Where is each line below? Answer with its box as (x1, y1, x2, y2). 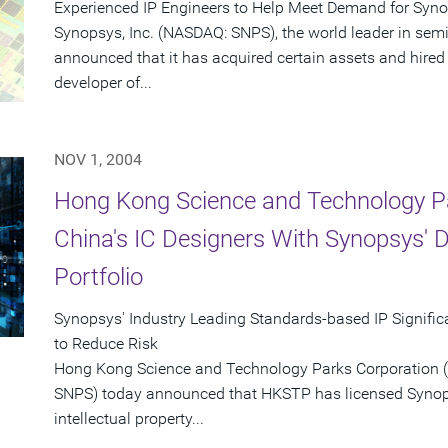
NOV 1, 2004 (54, 150, 142, 170)
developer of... (54, 73, 152, 93)
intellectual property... (54, 409, 204, 429)
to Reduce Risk (54, 334, 158, 354)
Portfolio (54, 263, 143, 292)
